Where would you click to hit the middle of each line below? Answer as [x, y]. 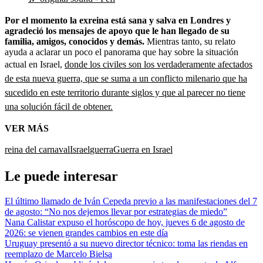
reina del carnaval [37, 149]
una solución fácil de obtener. [59, 106]
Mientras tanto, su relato [190, 41]
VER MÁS [27, 128]
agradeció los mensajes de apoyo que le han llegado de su [117, 31]
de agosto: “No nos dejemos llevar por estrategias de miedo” [116, 211]
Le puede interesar [61, 176]
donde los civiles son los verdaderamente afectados [159, 64]
